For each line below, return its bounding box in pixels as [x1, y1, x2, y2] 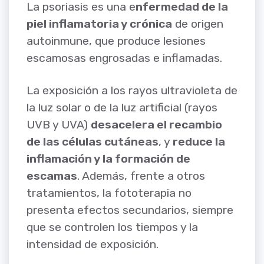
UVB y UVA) [27, 117, 91, 131]
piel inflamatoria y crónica [27, 17, 172, 31]
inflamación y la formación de [27, 151, 190, 166]
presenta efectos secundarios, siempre [27, 203, 233, 217]
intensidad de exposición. [27, 237, 159, 251]
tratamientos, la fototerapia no [27, 186, 192, 200]
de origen [172, 17, 223, 31]
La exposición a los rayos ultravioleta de [27, 83, 237, 97]
